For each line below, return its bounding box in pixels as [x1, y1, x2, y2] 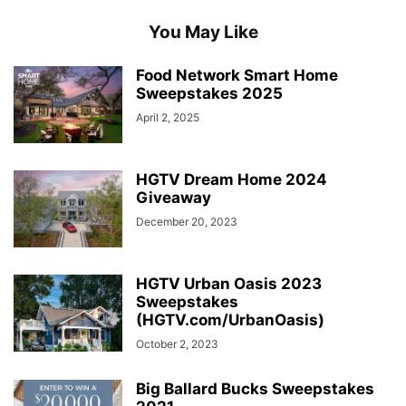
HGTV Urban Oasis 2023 [136, 275, 322, 293]
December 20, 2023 [136, 215, 237, 228]
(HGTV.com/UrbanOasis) [136, 311, 324, 329]
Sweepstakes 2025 [136, 84, 283, 102]
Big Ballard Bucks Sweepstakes [136, 380, 374, 398]
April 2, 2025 [136, 111, 199, 124]
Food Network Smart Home [136, 66, 338, 84]
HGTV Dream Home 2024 [136, 170, 327, 188]
